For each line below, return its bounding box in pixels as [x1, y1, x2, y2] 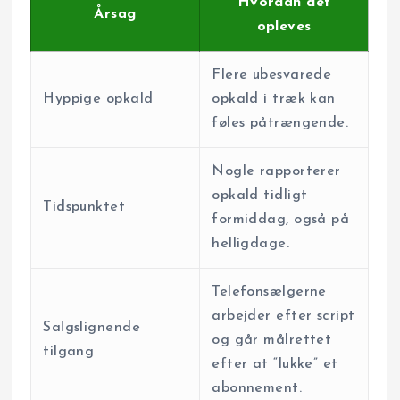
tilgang [43, 345, 95, 360]
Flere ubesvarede [212, 68, 332, 83]
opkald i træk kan [212, 92, 336, 107]
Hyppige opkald [43, 92, 154, 107]
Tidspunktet [43, 200, 126, 215]
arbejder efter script [212, 309, 355, 324]
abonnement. [212, 381, 303, 396]
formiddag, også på [212, 212, 350, 228]
